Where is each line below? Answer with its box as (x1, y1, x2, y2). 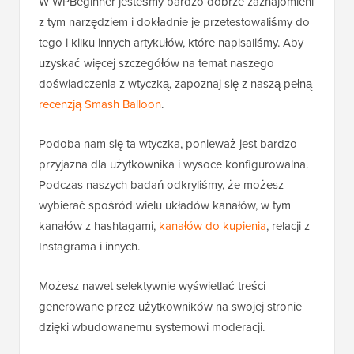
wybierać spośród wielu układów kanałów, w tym (39, 196, 291, 214)
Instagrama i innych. (39, 237, 140, 255)
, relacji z (266, 217, 310, 235)
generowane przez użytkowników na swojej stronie (39, 297, 302, 315)
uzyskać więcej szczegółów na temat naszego (39, 54, 274, 72)
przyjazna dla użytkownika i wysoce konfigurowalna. (39, 155, 308, 173)
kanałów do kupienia (159, 217, 266, 235)
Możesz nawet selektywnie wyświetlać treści (39, 277, 265, 295)
